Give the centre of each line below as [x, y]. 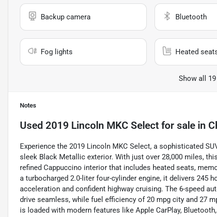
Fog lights [57, 52]
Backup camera [66, 17]
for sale [177, 126]
